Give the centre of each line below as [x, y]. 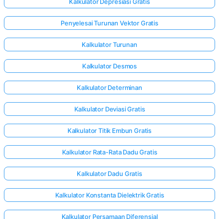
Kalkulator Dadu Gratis [109, 174]
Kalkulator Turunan [109, 45]
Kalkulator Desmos [109, 66]
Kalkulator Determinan [109, 88]
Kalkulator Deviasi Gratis [109, 109]
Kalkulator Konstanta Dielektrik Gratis [109, 195]
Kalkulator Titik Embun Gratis [109, 131]
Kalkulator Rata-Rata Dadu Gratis [109, 152]
